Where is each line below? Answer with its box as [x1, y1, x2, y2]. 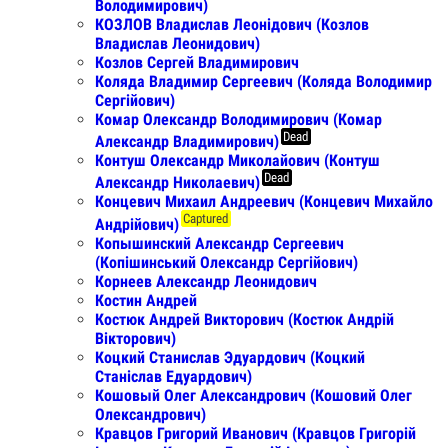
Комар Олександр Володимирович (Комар [95, 109, 382, 129]
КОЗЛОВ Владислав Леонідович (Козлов [95, 14, 369, 34]
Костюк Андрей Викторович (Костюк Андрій [95, 309, 394, 329]
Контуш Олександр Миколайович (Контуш [95, 151, 380, 171]
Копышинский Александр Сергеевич [95, 233, 344, 253]
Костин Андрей [95, 290, 197, 310]
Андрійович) [95, 214, 179, 234]
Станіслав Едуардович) [95, 366, 252, 386]
